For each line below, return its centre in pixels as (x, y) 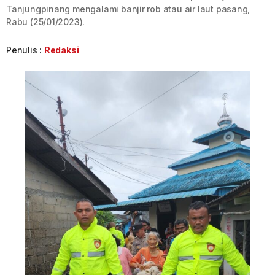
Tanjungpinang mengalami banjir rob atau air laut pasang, (128, 9)
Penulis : (25, 50)
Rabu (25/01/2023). (46, 22)
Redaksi (61, 50)
